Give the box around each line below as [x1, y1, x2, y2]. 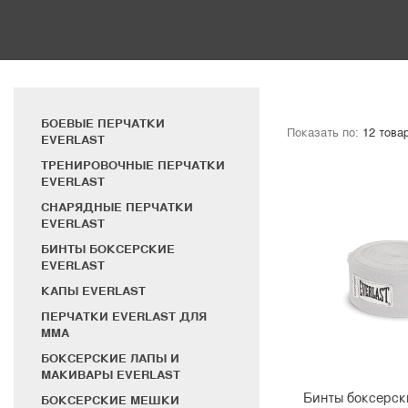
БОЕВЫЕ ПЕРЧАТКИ [41, 114, 165, 132]
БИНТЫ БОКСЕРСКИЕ [41, 240, 175, 258]
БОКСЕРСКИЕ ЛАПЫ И [41, 349, 179, 367]
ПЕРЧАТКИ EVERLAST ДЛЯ [41, 307, 207, 325]
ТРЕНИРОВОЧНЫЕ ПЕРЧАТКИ [41, 156, 225, 174]
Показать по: [287, 123, 359, 141]
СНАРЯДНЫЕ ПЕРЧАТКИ [41, 198, 193, 216]
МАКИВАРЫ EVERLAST [41, 365, 180, 383]
